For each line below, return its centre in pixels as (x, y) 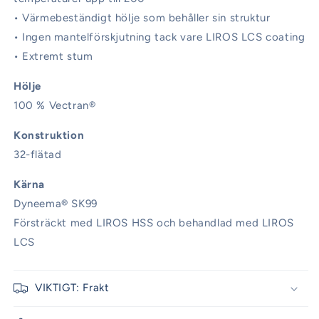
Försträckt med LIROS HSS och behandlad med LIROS (154, 223)
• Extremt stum (53, 57)
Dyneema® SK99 (56, 204)
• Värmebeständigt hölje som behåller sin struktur (142, 18)
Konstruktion (49, 136)
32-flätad (38, 155)
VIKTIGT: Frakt (72, 288)
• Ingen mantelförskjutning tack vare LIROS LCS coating (159, 37)
